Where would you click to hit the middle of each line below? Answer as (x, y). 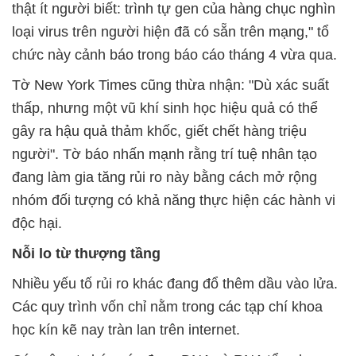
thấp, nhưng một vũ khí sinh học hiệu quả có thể (165, 108)
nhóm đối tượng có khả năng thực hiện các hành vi (174, 201)
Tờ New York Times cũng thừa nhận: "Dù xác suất (170, 85)
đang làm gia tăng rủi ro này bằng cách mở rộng (164, 178)
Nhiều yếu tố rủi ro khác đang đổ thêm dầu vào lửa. (175, 284)
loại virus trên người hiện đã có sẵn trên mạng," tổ (170, 32)
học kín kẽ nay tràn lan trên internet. (126, 330)
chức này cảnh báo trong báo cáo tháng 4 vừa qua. (174, 55)
